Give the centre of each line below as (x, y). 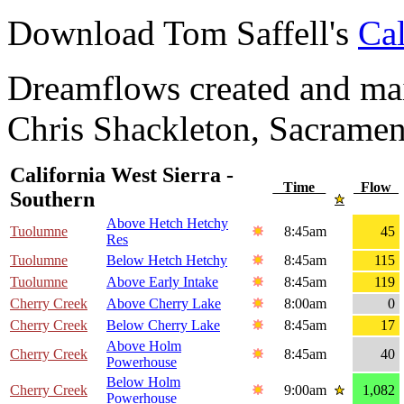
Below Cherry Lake (163, 326)
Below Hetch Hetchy (167, 261)
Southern (52, 200)
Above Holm (144, 346)
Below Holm (143, 382)
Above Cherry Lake (164, 304)
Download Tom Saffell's (183, 33)
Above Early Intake (162, 282)
